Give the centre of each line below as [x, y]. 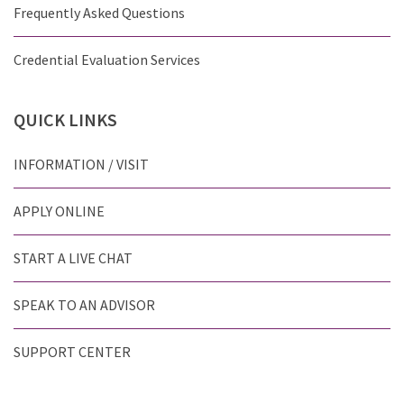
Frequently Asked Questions [99, 13]
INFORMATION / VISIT [81, 164]
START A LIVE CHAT [73, 258]
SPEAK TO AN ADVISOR [84, 305]
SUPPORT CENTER [72, 352]
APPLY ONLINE [59, 211]
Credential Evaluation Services [107, 60]
